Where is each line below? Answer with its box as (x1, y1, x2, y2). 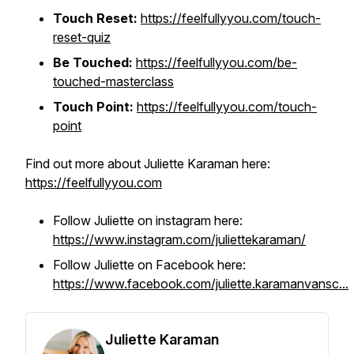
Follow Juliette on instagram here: (53, 213, 243, 228)
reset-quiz (53, 29, 111, 45)
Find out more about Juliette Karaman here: (25, 156, 270, 171)
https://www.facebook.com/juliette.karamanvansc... (53, 276, 348, 292)
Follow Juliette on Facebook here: (53, 257, 246, 273)
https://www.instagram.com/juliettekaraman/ (53, 232, 306, 247)
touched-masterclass (53, 73, 174, 89)
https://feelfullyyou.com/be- (136, 55, 297, 70)
